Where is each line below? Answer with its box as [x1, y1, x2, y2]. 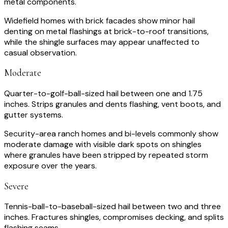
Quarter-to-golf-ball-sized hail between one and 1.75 [4, 88, 203, 99]
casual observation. [4, 47, 77, 58]
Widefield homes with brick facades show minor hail [4, 15, 195, 26]
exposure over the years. [4, 160, 97, 171]
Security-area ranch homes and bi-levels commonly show [4, 128, 218, 139]
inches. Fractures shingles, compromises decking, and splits [4, 212, 224, 223]
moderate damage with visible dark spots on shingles [4, 138, 202, 150]
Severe [4, 180, 28, 192]
